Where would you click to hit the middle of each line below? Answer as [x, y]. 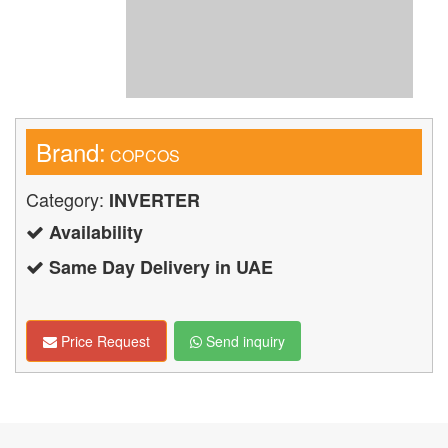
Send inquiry [243, 341]
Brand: [71, 152]
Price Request [103, 341]
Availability [93, 232]
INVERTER [154, 200]
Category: [67, 199]
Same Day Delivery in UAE [158, 267]
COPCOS [143, 156]
